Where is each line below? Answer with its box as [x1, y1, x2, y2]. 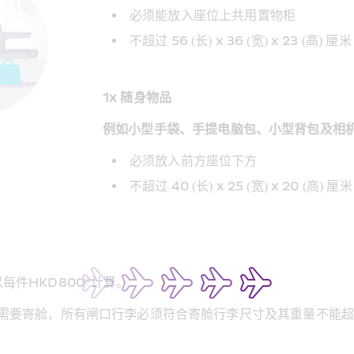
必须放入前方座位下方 [130, 153, 258, 169]
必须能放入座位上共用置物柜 [130, 7, 296, 24]
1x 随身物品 [103, 89, 172, 106]
